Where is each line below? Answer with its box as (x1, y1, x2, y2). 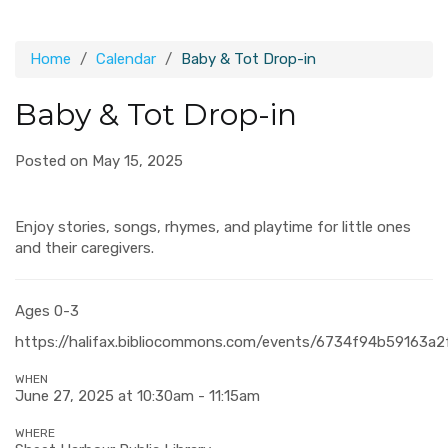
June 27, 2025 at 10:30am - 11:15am (15, 387, 260, 405)
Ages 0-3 (15, 302, 79, 320)
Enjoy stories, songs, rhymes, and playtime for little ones (15, 218, 411, 236)
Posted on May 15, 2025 (15, 152, 183, 170)
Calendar (96, 50, 156, 68)
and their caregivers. (15, 239, 154, 257)
